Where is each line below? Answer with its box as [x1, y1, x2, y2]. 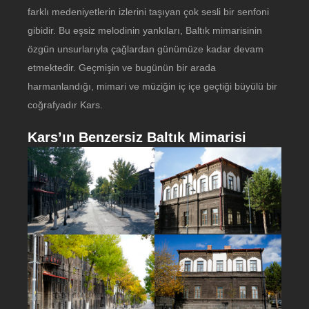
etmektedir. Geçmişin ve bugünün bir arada [28, 62, 216, 73]
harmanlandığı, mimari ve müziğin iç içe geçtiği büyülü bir [28, 81, 277, 92]
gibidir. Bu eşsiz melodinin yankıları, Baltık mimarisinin [28, 25, 262, 36]
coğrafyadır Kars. [28, 99, 103, 110]
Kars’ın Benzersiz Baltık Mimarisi [28, 130, 246, 145]
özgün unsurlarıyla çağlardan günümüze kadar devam [28, 43, 263, 54]
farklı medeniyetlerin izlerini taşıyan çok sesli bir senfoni [28, 6, 269, 17]
